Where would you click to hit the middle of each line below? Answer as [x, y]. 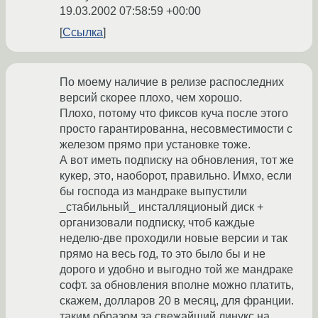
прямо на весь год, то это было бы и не [163, 254]
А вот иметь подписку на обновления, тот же [177, 160]
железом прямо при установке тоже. [155, 145]
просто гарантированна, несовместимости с [176, 129]
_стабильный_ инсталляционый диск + [161, 207]
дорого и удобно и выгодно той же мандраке [176, 270]
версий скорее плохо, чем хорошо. [151, 98]
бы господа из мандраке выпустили [153, 192]
